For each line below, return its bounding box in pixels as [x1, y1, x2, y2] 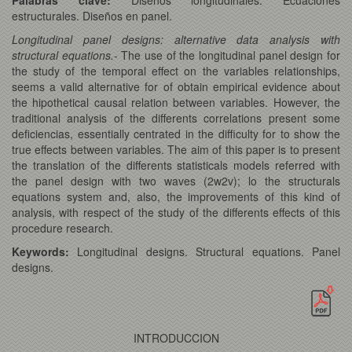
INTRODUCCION [133, 329, 219, 346]
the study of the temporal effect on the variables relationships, [12, 62, 340, 79]
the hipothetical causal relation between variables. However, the [12, 93, 340, 110]
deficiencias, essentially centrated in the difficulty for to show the [12, 125, 340, 141]
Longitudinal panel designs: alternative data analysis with [12, 31, 340, 47]
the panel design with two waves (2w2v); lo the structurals [12, 172, 340, 189]
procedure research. [12, 219, 113, 236]
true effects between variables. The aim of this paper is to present [12, 141, 340, 157]
